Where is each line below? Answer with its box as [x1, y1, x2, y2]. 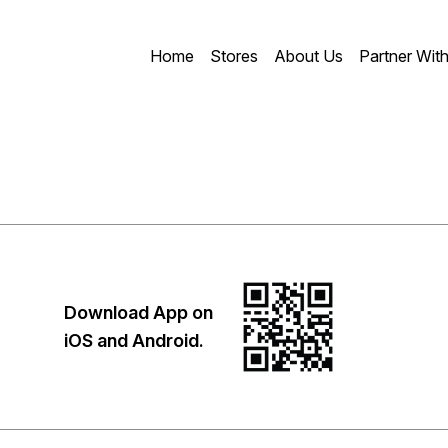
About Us [274, 46, 343, 66]
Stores [210, 46, 258, 66]
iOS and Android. [64, 330, 204, 351]
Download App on [64, 302, 213, 323]
